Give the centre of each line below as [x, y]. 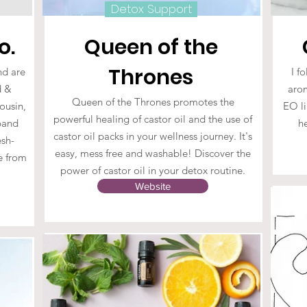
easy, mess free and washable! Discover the [153, 153]
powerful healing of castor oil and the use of [153, 119]
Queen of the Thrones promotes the [153, 102]
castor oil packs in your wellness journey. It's [153, 136]
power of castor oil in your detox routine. [153, 170]
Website [153, 186]
